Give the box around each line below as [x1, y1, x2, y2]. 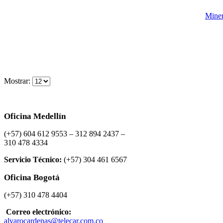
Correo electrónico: [6, 208, 71, 217]
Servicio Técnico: [4, 155, 62, 164]
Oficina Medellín [4, 111, 66, 121]
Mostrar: [4, 77, 32, 86]
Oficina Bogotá [4, 173, 60, 183]
